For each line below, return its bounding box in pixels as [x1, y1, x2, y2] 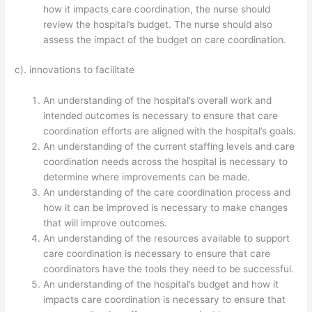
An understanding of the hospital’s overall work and [43, 94, 272, 106]
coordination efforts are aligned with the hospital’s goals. [43, 125, 297, 136]
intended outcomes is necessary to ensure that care [43, 109, 279, 121]
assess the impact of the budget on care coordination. [43, 34, 287, 46]
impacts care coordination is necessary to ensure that [43, 293, 286, 305]
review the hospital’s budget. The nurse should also [43, 19, 273, 31]
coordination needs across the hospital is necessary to [43, 155, 288, 167]
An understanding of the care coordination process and [43, 186, 291, 198]
